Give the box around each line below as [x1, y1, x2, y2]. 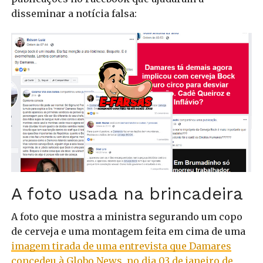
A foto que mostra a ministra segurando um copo [11, 211, 242, 223]
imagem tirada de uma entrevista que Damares [11, 240, 231, 252]
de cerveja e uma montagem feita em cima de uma [11, 225, 245, 238]
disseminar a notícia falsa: [11, 7, 137, 19]
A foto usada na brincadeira [11, 184, 243, 204]
